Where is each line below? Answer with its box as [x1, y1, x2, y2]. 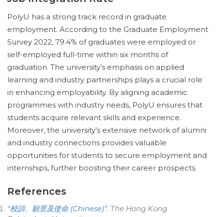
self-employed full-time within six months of [7, 50, 168, 59]
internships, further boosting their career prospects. [7, 163, 197, 172]
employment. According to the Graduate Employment [7, 25, 208, 34]
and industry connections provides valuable [7, 138, 167, 147]
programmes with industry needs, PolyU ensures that [7, 100, 202, 109]
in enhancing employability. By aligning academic [7, 88, 187, 97]
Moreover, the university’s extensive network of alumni [7, 125, 206, 135]
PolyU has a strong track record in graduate [7, 12, 167, 21]
